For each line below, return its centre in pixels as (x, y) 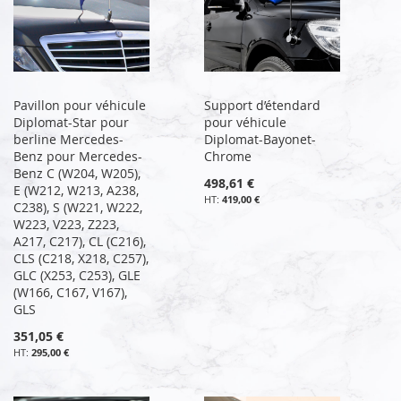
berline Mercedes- (68, 139)
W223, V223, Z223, (66, 224)
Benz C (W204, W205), (77, 173)
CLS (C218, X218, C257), (81, 258)
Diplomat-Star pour (71, 122)
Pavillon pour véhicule (80, 105)
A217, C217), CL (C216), (80, 241)
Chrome (228, 156)
